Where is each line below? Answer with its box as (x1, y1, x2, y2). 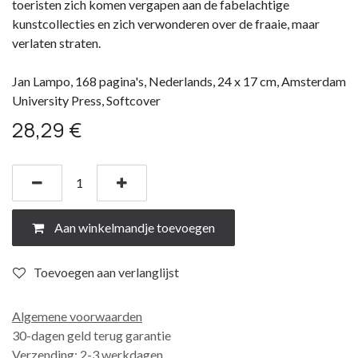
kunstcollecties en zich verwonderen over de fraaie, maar (12, 15, 320, 31)
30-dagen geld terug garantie (12, 327, 171, 343)
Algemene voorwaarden (12, 308, 142, 324)
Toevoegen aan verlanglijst (34, 264, 179, 280)
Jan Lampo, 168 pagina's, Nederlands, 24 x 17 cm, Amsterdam (12, 73, 346, 89)
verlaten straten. (12, 34, 101, 50)
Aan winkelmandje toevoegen (52, 219, 215, 235)
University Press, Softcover (12, 92, 161, 108)
